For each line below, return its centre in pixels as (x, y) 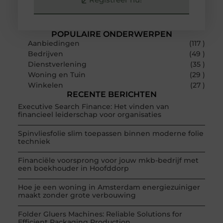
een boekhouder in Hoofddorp (73, 168)
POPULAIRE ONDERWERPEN (111, 34)
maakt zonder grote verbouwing (77, 195)
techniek (34, 141)
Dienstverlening (57, 64)
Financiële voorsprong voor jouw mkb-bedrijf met (108, 160)
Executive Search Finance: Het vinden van (93, 106)
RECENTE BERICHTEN (111, 94)
